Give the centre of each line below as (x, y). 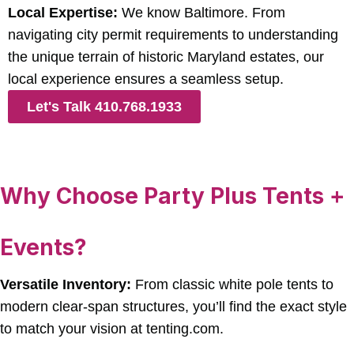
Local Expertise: (63, 12)
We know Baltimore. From (201, 12)
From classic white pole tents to (232, 284)
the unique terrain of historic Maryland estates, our (166, 56)
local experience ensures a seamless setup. (146, 79)
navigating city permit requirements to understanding (173, 34)
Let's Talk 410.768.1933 (104, 106)
